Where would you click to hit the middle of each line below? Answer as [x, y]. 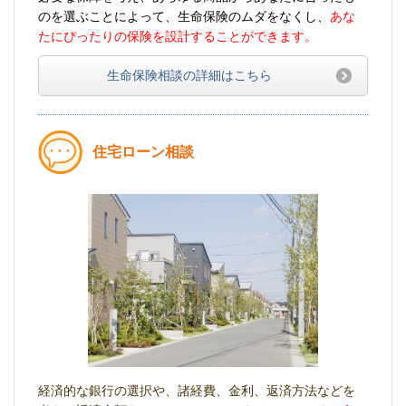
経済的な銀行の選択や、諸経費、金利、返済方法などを [197, 390]
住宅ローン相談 [144, 152]
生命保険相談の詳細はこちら [189, 76]
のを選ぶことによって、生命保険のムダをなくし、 [184, 17]
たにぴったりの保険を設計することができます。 [178, 37]
